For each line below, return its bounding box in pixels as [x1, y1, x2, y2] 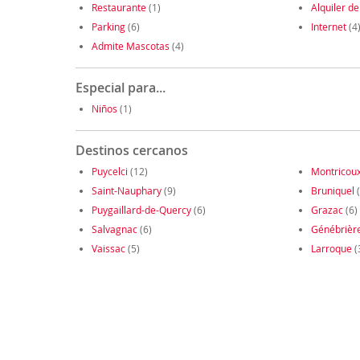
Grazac [310, 203, 343, 217]
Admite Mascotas [91, 39, 170, 53]
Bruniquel [310, 184, 354, 198]
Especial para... [75, 79, 166, 97]
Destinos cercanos [75, 141, 188, 160]
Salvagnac [91, 223, 137, 236]
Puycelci [91, 165, 128, 178]
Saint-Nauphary [91, 184, 162, 198]
